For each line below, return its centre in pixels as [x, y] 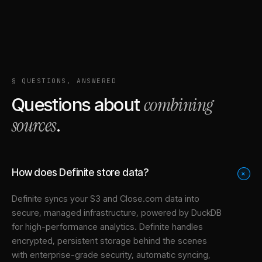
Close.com [141, 198]
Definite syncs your [51, 198]
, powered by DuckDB [179, 212]
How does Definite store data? [80, 172]
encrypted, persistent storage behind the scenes [109, 240]
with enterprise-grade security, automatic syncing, [111, 254]
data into [181, 198]
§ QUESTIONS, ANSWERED [64, 80]
